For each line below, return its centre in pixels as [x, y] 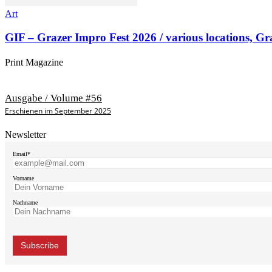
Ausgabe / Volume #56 [53, 98]
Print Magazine [34, 62]
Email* [22, 154]
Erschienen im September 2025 [58, 111]
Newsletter [25, 135]
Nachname [25, 202]
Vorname [23, 178]
